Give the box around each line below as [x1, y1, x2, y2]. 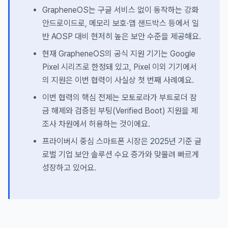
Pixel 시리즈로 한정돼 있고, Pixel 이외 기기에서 [42, 62, 197, 72]
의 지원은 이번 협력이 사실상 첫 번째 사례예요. [42, 75, 194, 85]
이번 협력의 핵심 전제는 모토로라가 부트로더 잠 [42, 93, 197, 103]
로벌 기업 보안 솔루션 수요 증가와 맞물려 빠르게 [42, 150, 199, 160]
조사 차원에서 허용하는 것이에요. [42, 119, 150, 129]
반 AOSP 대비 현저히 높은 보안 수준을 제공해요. [42, 32, 201, 42]
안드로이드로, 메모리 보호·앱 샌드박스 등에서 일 [42, 18, 199, 28]
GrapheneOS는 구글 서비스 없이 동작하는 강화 [42, 5, 198, 15]
